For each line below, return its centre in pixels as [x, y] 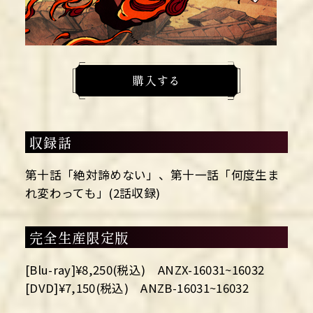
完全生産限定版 [79, 238]
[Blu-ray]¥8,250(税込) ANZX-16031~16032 [145, 270]
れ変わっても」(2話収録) [93, 192]
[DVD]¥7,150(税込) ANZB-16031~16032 [137, 288]
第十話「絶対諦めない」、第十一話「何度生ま [152, 174]
